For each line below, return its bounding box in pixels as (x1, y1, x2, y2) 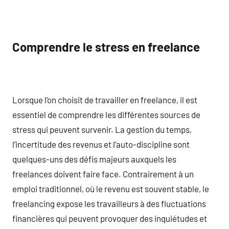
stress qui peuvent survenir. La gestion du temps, (12, 124, 192, 134)
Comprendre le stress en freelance (12, 39, 200, 54)
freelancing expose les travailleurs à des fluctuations (12, 198, 206, 209)
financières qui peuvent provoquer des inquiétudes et (12, 213, 207, 223)
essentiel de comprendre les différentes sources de (12, 109, 200, 120)
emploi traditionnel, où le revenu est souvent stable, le (12, 183, 209, 194)
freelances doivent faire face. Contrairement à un (12, 168, 194, 179)
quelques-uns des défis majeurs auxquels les (12, 153, 176, 164)
